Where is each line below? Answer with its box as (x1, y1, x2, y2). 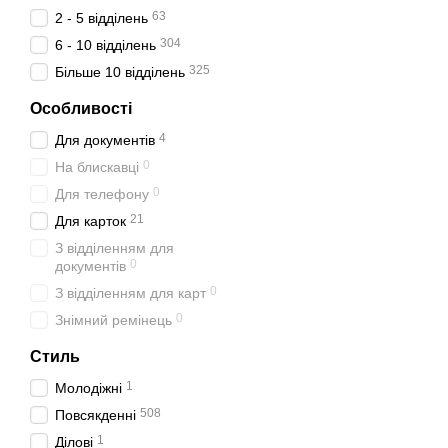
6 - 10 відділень (55, 37, 156, 53)
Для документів (55, 132, 155, 148)
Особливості (30, 100, 132, 117)
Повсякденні (55, 407, 136, 423)
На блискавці (55, 159, 139, 175)
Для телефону (55, 186, 149, 202)
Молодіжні (55, 380, 122, 396)
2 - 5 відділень (55, 10, 148, 26)
